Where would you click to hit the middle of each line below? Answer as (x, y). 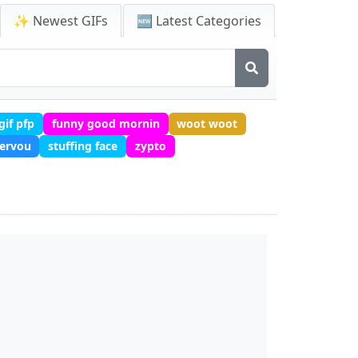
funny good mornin (105, 123)
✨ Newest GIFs (61, 21)
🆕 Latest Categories (199, 21)
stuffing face (83, 145)
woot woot (207, 123)
